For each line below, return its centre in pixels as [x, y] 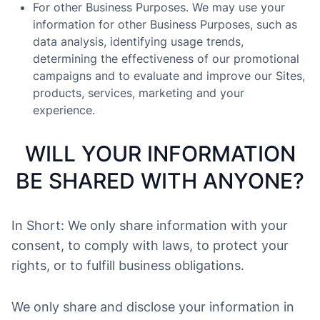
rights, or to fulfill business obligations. [128, 265]
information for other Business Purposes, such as [165, 24]
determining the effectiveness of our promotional [166, 59]
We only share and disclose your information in [153, 307]
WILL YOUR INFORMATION [160, 154]
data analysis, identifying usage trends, [138, 41]
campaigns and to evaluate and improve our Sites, [169, 76]
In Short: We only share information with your [150, 225]
